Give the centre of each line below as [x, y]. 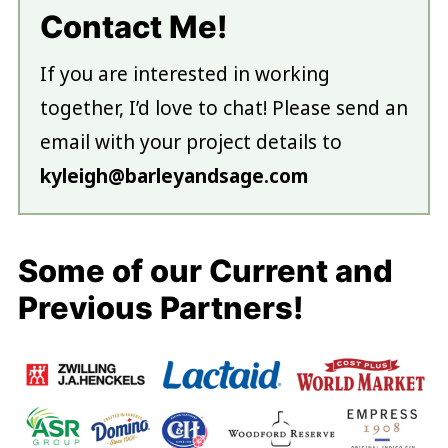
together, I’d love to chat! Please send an [223, 108]
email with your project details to [190, 142]
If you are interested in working [184, 74]
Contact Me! [133, 27]
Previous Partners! [160, 308]
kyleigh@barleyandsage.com [173, 176]
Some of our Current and [205, 271]
